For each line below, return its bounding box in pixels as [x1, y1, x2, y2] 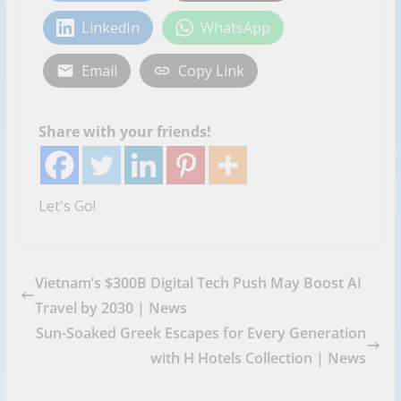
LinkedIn [81, 18, 140, 38]
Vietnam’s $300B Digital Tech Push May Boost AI [34, 273, 362, 294]
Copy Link [177, 61, 244, 81]
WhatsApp [200, 18, 270, 38]
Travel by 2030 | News [34, 298, 187, 319]
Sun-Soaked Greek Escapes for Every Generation [36, 323, 367, 344]
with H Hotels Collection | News [150, 348, 367, 369]
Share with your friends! [38, 122, 211, 142]
